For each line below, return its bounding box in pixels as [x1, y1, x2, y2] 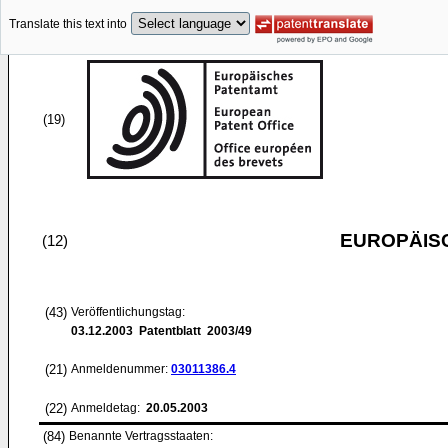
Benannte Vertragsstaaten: [69, 429, 213, 443]
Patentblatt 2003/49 [133, 324, 252, 338]
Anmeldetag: [71, 401, 143, 415]
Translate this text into [9, 17, 127, 32]
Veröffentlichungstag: [71, 305, 185, 319]
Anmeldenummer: [71, 362, 171, 376]
